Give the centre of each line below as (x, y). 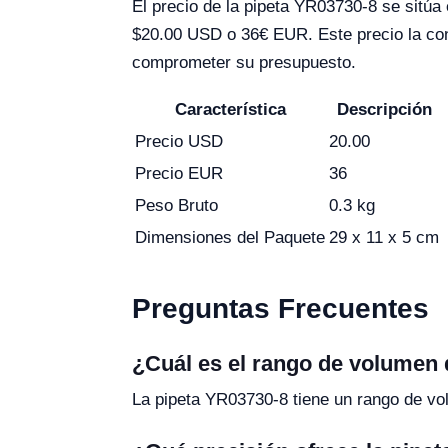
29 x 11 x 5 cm (384, 237)
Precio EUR (179, 173)
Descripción (384, 109)
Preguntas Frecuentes (280, 308)
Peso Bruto (176, 205)
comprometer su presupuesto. (244, 62)
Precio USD (179, 141)
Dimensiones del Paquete (230, 237)
